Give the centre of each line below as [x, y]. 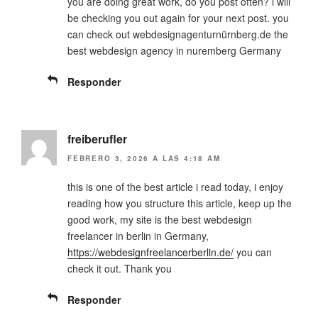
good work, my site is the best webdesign [160, 220]
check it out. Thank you [120, 269]
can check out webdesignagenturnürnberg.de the [178, 34]
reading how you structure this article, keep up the [180, 203]
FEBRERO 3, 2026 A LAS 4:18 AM [144, 159]
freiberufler [97, 138]
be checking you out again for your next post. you [178, 17]
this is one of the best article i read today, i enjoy [175, 187]
